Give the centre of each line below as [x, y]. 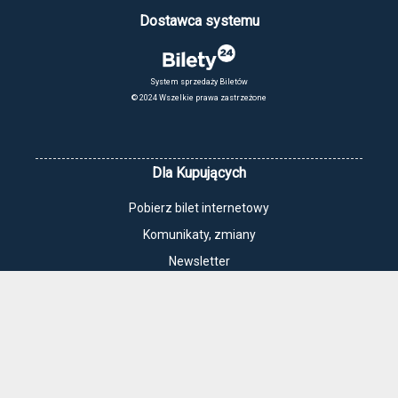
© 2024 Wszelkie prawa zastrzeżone [199, 98]
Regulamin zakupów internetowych [199, 374]
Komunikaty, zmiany [199, 235]
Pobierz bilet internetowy [199, 208]
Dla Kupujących [199, 173]
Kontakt [199, 288]
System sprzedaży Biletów [199, 82]
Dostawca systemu [199, 21]
